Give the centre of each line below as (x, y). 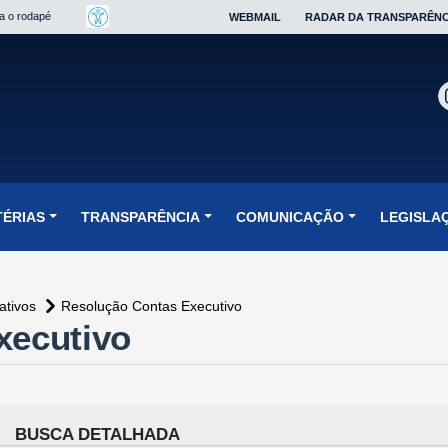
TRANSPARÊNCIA (140, 216)
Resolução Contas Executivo (151, 305)
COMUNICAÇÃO (289, 216)
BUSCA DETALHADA (97, 434)
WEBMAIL (255, 17)
